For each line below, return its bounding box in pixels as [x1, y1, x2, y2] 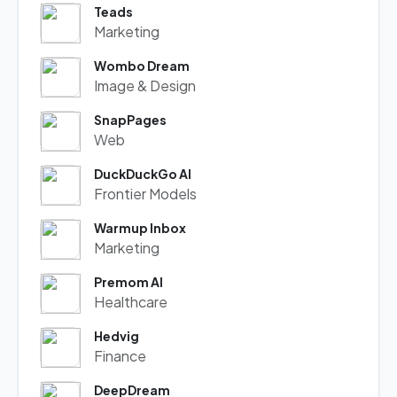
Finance [94, 346, 146, 365]
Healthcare [94, 292, 167, 311]
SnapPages [94, 112, 167, 128]
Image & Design [94, 76, 196, 95]
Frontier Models [94, 184, 197, 203]
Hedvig [94, 328, 139, 344]
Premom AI [94, 274, 163, 290]
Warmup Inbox [94, 220, 186, 236]
